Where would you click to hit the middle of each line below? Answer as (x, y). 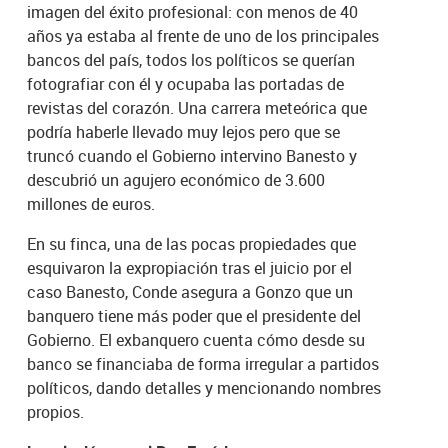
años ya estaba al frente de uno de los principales (203, 35)
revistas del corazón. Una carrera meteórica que (197, 107)
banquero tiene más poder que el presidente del (194, 315)
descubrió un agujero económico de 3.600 (176, 179)
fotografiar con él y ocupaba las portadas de (186, 83)
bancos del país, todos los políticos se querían (191, 59)
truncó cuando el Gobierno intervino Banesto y (192, 155)
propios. (56, 411)
